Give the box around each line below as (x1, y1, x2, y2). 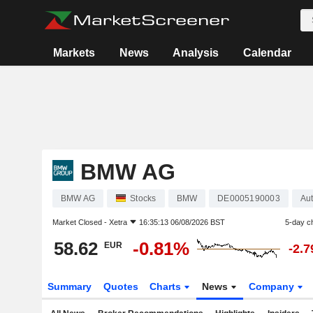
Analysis (173, 47, 219, 59)
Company (249, 281, 298, 292)
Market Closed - (52, 218, 109, 226)
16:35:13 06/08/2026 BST (138, 218, 225, 226)
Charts (150, 281, 184, 292)
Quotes (103, 281, 138, 292)
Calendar (242, 47, 291, 59)
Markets (53, 47, 96, 59)
